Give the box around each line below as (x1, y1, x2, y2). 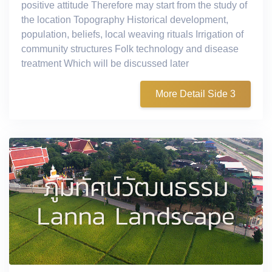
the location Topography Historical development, (21, 15, 228, 25)
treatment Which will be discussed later (21, 58, 189, 69)
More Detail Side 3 (155, 89, 236, 100)
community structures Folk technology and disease (21, 44, 239, 55)
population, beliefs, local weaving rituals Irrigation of (21, 29, 243, 40)
